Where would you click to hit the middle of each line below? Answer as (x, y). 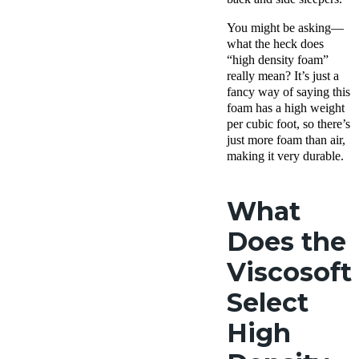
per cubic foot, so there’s (288, 124)
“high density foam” (278, 60)
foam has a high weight (286, 108)
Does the (286, 242)
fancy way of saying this (288, 92)
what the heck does (275, 44)
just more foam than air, (286, 140)
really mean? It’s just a (283, 76)
